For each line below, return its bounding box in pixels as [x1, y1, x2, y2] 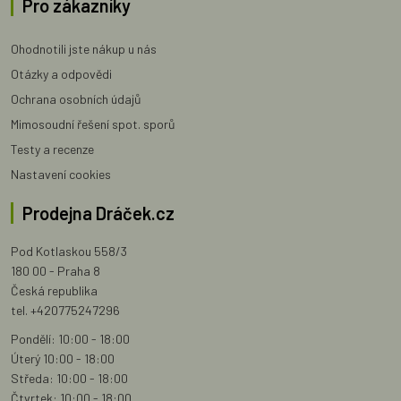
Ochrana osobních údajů [11, 91, 141, 107]
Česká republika [11, 283, 98, 299]
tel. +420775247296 [11, 303, 120, 319]
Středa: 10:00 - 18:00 [11, 371, 128, 387]
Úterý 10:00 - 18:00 [11, 351, 115, 367]
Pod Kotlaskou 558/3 [11, 243, 127, 260]
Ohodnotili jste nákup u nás [11, 41, 157, 57]
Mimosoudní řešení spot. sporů [11, 116, 175, 132]
